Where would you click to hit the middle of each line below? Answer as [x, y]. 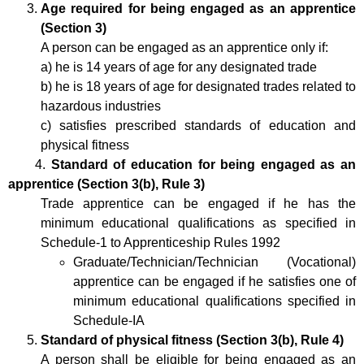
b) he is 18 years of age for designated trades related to [198, 86]
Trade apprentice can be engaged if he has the [198, 203]
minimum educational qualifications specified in [214, 301]
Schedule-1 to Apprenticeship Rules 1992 [160, 242]
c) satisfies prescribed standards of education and [198, 125]
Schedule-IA [109, 320]
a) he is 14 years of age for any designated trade [179, 67]
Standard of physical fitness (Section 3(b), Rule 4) [192, 340]
